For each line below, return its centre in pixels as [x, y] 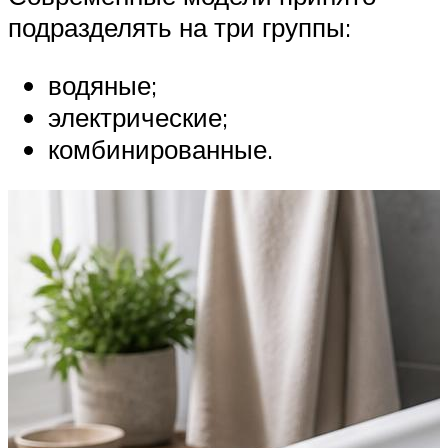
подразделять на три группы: [179, 27]
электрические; [138, 116]
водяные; [102, 84]
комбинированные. [160, 148]
